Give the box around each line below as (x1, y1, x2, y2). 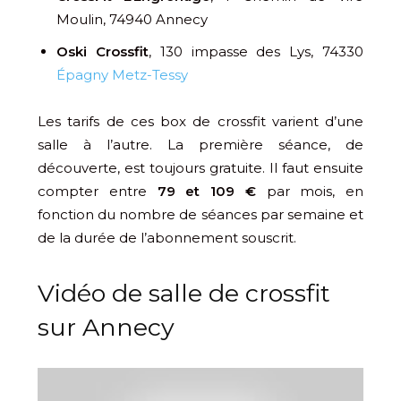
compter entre (38, 183, 158, 200)
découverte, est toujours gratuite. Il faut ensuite (38, 159, 363, 176)
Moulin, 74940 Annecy (56, 11, 208, 28)
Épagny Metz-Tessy (56, 66, 188, 83)
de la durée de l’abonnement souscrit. (38, 229, 296, 246)
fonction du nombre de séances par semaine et (38, 206, 363, 223)
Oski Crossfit (56, 43, 149, 60)
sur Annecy (38, 312, 175, 342)
